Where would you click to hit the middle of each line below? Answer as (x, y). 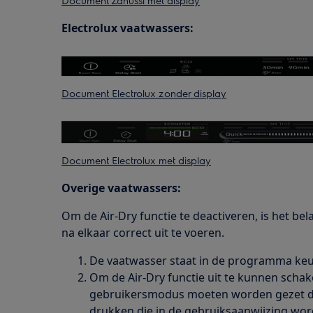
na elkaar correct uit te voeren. (143, 232)
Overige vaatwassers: (121, 188)
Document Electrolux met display (136, 160)
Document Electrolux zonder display (144, 93)
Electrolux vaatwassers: (128, 28)
